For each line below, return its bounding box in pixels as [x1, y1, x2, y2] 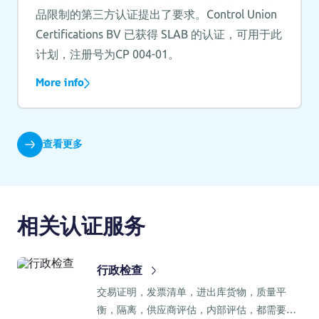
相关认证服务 [17, 216, 145, 238]
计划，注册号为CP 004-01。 [35, 47, 179, 61]
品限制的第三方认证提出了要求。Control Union [35, 7, 277, 21]
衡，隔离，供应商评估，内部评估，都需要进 [97, 303, 296, 315]
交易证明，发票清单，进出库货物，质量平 [97, 286, 286, 298]
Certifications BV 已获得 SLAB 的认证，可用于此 [35, 27, 282, 41]
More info [35, 78, 84, 88]
